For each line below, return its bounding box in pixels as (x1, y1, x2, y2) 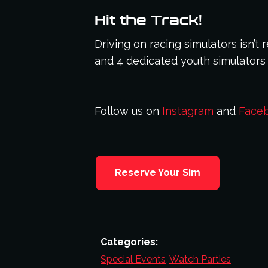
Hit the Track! (95, 13, 202, 28)
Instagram (162, 105, 214, 117)
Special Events (100, 254, 166, 265)
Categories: (100, 236, 158, 248)
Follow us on (95, 105, 162, 117)
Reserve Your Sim (115, 167, 200, 178)
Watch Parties (169, 254, 231, 265)
